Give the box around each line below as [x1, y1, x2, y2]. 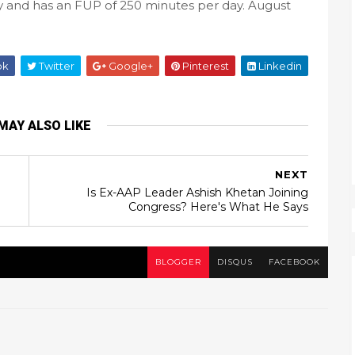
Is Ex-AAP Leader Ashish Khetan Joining [86, 185, 308, 200]
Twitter [36, 59, 74, 72]
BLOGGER [155, 257, 201, 267]
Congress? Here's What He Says [128, 200, 308, 214]
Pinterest [180, 59, 229, 72]
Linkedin [256, 59, 302, 72]
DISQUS [217, 257, 253, 267]
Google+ [106, 59, 153, 72]
